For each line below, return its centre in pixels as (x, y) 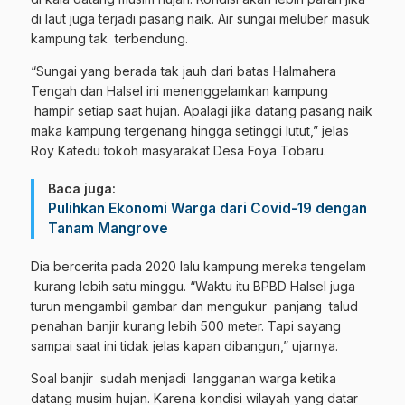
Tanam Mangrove (108, 228)
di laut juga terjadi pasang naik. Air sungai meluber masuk (200, 19)
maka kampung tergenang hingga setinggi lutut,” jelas (190, 131)
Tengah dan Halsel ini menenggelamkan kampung (179, 91)
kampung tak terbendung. (115, 38)
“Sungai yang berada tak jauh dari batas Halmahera (184, 71)
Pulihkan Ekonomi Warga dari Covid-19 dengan (207, 208)
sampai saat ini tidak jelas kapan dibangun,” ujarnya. (184, 346)
